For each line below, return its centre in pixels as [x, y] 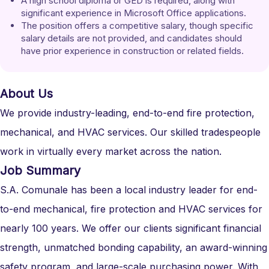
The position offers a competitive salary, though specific [138, 26]
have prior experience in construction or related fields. [132, 51]
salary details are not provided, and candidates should [133, 38]
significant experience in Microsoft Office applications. [134, 13]
